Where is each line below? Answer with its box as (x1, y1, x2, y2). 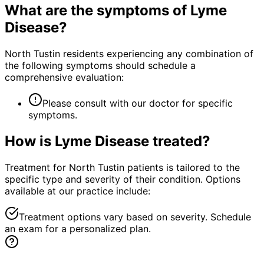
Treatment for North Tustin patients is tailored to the (5, 161, 240, 173)
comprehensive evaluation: (5, 71, 124, 83)
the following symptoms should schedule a (5, 59, 196, 71)
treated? (149, 132, 210, 150)
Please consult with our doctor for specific (42, 97, 233, 109)
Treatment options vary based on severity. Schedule (19, 210, 251, 223)
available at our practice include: (5, 184, 150, 197)
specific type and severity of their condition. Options (5, 173, 240, 185)
